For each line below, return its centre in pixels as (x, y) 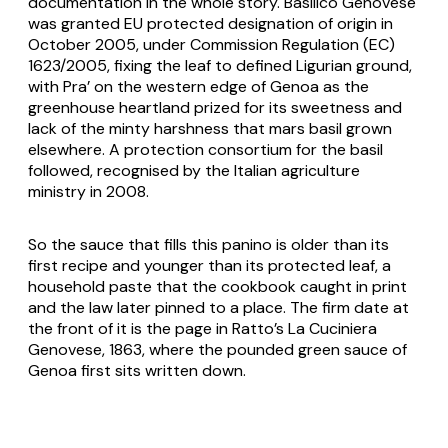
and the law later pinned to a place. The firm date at (218, 308)
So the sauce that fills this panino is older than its (208, 245)
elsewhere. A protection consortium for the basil (205, 150)
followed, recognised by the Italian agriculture (194, 171)
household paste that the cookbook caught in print (217, 287)
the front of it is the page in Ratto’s (158, 329)
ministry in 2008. (88, 192)
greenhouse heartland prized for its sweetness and (215, 108)
